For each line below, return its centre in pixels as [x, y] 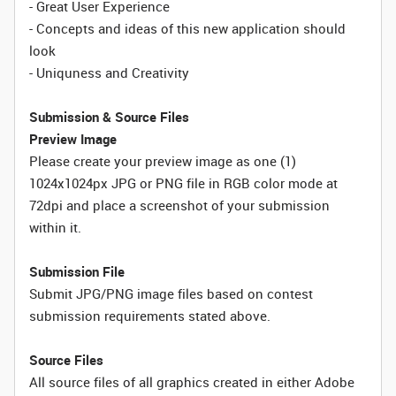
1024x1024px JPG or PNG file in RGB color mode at [183, 183]
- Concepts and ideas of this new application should [187, 28]
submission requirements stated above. [150, 316]
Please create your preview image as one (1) [163, 161]
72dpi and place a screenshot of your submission [179, 205]
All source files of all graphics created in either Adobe [192, 382]
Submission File [77, 271]
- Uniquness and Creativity [109, 72]
